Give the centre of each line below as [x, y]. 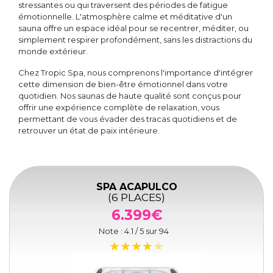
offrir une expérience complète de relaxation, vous [119, 108]
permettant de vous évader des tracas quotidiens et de [128, 119]
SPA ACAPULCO [136, 187]
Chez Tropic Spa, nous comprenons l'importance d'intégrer [136, 73]
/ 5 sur [146, 231]
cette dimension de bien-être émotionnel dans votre [123, 84]
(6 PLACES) [136, 198]
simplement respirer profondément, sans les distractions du [135, 40]
